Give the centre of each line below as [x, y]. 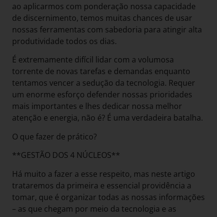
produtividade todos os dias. [65, 41]
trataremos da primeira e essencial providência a [102, 185]
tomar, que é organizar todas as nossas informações [108, 197]
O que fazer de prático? [55, 136]
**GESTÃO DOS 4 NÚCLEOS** [66, 155]
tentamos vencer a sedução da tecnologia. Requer [104, 83]
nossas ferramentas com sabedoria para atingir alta [107, 29]
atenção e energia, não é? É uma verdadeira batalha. [108, 118]
